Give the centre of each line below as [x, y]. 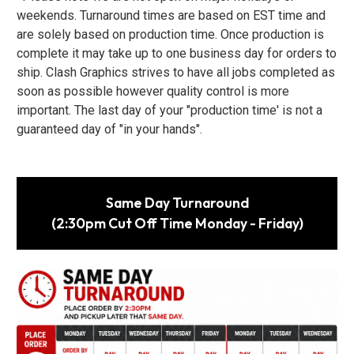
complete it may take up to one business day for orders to [177, 53]
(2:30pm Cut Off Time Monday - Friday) [177, 223]
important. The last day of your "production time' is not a [169, 110]
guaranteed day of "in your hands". [109, 129]
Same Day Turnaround [177, 203]
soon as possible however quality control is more [153, 91]
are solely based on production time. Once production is [170, 34]
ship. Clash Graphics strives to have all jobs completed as [176, 72]
